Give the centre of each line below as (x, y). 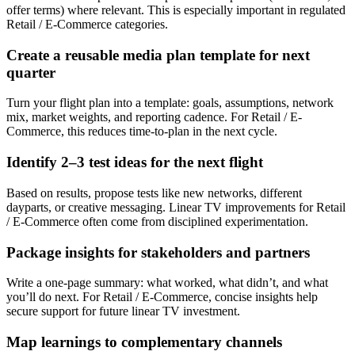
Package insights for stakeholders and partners (158, 252)
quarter (31, 72)
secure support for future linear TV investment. (123, 311)
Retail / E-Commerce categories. (87, 24)
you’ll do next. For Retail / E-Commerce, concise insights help (162, 297)
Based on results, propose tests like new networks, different (154, 193)
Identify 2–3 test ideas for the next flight (135, 162)
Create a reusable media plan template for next (158, 55)
